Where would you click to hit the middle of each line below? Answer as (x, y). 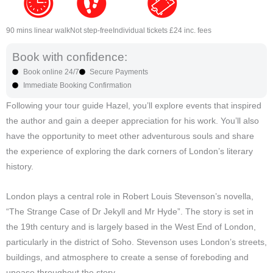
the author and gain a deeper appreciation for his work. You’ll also (133, 121)
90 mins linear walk (38, 31)
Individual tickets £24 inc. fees (162, 31)
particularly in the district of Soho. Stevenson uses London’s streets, (136, 243)
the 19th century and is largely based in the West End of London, (131, 227)
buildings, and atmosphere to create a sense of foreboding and (127, 258)
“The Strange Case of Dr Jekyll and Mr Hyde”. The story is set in (130, 212)
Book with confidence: (70, 57)
